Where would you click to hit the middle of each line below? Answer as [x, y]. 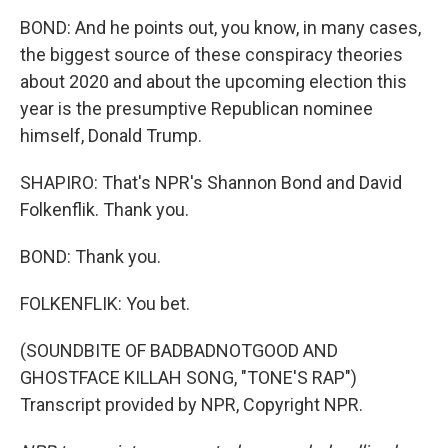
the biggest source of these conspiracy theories [211, 54]
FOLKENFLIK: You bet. [105, 303]
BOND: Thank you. [90, 256]
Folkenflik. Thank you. [104, 209]
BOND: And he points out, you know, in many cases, [220, 27]
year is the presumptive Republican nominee [196, 108]
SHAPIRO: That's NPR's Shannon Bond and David [211, 182]
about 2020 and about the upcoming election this [213, 81]
